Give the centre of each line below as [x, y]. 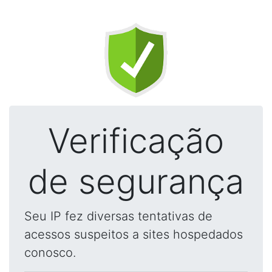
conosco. [50, 253]
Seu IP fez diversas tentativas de [118, 216]
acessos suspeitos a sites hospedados [134, 234]
